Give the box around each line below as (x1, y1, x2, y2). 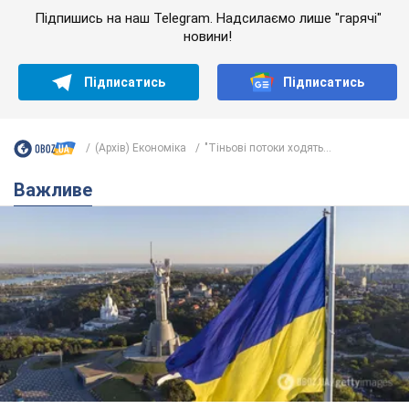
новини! (184, 27, 232, 45)
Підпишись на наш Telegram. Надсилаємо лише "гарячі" (34, 9, 382, 26)
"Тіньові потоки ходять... (204, 142, 331, 155)
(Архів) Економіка (95, 142, 186, 155)
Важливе (26, 178, 92, 201)
